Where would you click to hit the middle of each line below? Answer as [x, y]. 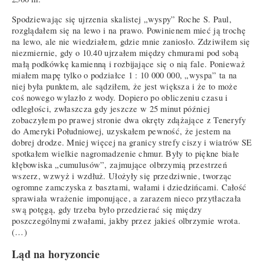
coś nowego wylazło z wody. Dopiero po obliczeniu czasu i [120, 98]
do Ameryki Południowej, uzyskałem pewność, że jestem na [122, 131]
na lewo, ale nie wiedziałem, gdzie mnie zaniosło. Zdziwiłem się [131, 42]
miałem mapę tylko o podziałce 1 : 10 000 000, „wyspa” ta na [125, 75]
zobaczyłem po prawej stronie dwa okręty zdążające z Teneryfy [129, 120]
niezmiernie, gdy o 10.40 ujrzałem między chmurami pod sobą [126, 53]
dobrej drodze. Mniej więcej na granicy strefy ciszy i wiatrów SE [132, 143]
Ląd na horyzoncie [56, 254]
